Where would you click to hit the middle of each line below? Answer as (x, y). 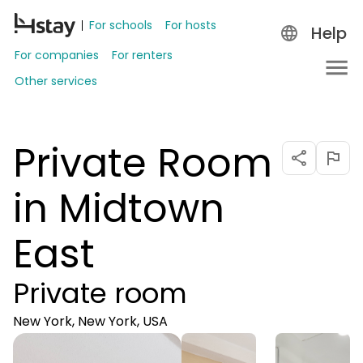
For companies (57, 55)
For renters (142, 55)
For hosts (191, 25)
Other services (56, 81)
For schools (121, 25)
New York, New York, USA (90, 321)
